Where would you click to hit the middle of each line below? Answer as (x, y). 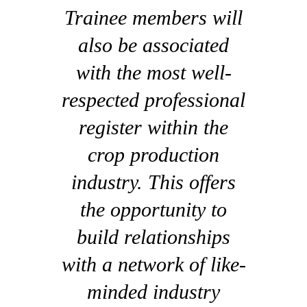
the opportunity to (153, 209)
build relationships (153, 236)
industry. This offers (153, 182)
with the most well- (153, 72)
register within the (153, 127)
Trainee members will (153, 17)
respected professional (153, 99)
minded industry (153, 291)
